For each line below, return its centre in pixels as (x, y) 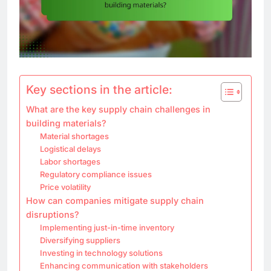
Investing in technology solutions (101, 253)
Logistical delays (70, 149)
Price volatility (65, 187)
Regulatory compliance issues (96, 174)
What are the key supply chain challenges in (118, 109)
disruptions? (53, 214)
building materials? (66, 123)
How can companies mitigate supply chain (115, 200)
